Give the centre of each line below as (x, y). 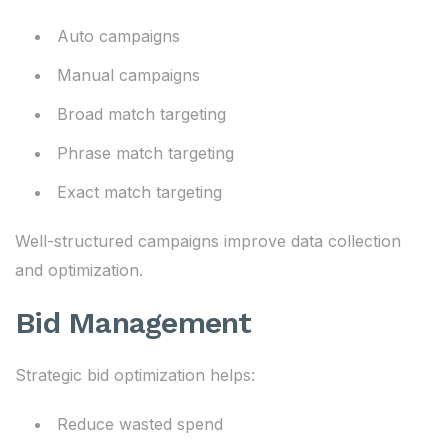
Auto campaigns (118, 36)
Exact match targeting (139, 192)
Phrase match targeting (145, 153)
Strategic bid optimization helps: (135, 375)
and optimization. (79, 270)
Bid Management (133, 322)
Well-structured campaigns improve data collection (208, 241)
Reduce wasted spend (140, 424)
